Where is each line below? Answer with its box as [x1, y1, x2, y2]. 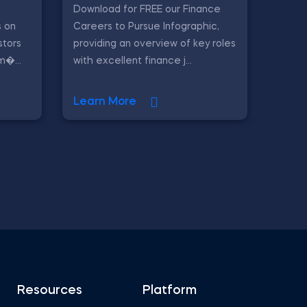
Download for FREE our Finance [73, 4, 221, 14]
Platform [143, 284, 197, 297]
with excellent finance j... [73, 56, 192, 66]
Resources [17, 284, 82, 297]
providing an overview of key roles [73, 38, 236, 49]
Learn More [73, 97, 136, 108]
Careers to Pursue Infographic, [73, 21, 219, 32]
